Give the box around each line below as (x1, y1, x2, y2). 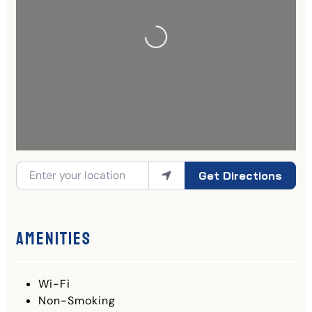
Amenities (16, 228, 91, 251)
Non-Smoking (38, 293, 116, 309)
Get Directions (198, 169, 282, 182)
